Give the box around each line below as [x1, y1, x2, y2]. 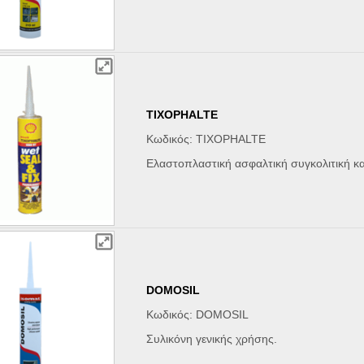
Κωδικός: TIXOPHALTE [146, 132, 266, 146]
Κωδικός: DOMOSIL [146, 308, 249, 322]
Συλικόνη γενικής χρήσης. [146, 332, 278, 346]
